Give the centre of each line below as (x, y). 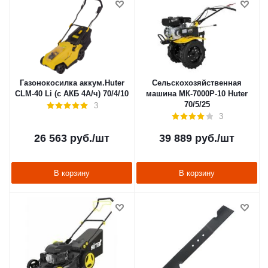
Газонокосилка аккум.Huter (72, 83)
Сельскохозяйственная (197, 83)
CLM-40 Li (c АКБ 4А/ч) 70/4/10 (72, 94)
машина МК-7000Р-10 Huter (197, 94)
